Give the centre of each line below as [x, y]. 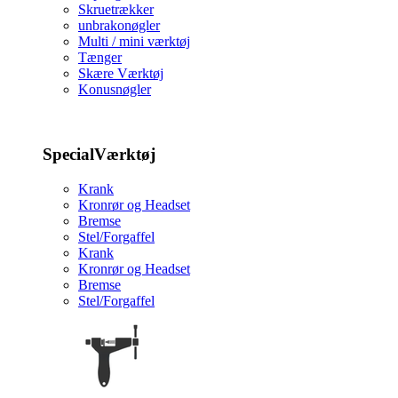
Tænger [100, 58]
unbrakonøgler [119, 26]
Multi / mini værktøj [134, 42]
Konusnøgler [115, 90]
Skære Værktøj [121, 74]
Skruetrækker [116, 10]
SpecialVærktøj [99, 154]
